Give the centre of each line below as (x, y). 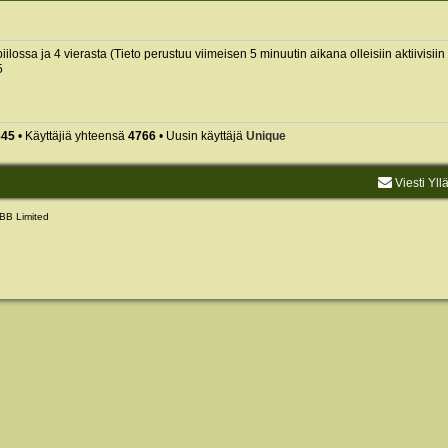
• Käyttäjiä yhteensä (71, 135)
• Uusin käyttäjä (200, 135)
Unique (265, 135)
